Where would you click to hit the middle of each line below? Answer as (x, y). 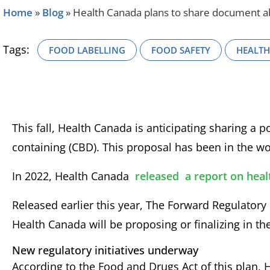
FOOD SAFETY (181, 50)
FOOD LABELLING (87, 50)
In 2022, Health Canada (74, 176)
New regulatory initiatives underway (105, 250)
